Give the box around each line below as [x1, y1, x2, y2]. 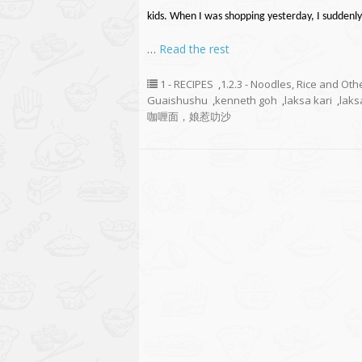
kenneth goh [215, 93, 277, 107]
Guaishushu [147, 93, 208, 107]
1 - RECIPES [160, 77, 213, 91]
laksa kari [284, 93, 332, 107]
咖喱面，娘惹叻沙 [147, 109, 231, 124]
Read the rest [159, 41, 229, 57]
